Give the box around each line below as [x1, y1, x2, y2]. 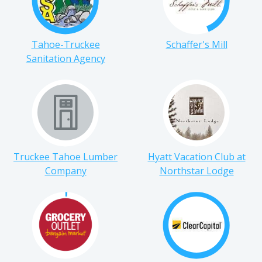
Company [44, 175, 87, 188]
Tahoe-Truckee [31, 49, 100, 62]
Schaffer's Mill [166, 49, 227, 62]
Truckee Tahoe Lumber [13, 161, 118, 174]
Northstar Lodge [159, 175, 234, 188]
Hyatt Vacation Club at [147, 161, 246, 174]
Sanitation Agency [26, 63, 105, 76]
